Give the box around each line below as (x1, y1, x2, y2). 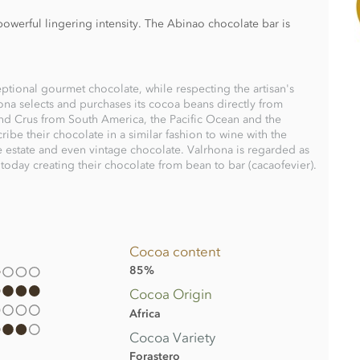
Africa (129, 306, 162, 321)
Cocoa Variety (129, 329, 216, 346)
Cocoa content (129, 243, 221, 260)
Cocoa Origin (129, 286, 213, 303)
